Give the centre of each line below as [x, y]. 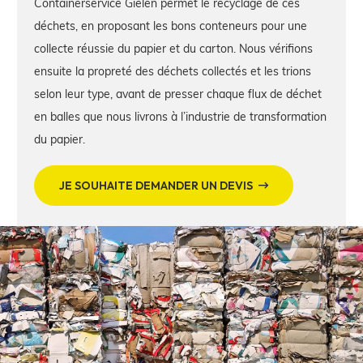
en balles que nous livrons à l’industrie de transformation [180, 116]
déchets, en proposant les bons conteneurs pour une [171, 26]
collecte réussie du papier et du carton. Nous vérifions [173, 48]
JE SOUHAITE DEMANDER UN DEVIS [156, 185]
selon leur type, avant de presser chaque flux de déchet [178, 94]
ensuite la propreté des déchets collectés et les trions [173, 71]
